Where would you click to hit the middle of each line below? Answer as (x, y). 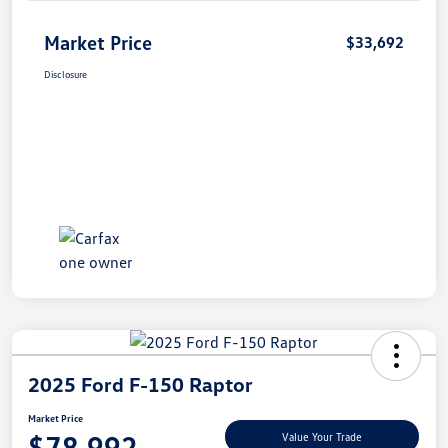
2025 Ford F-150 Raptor (140, 383)
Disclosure (65, 73)
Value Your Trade (322, 437)
